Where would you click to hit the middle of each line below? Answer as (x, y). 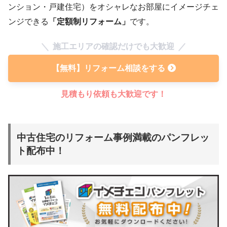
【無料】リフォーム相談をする (108, 68)
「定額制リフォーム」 (89, 22)
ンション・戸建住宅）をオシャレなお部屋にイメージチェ (113, 7)
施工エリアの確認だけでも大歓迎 (113, 46)
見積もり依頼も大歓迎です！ (113, 94)
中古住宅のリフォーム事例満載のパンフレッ (113, 137)
